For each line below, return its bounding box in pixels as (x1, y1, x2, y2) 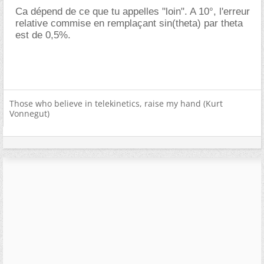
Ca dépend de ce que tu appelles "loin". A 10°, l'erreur (15, 5, 250, 17)
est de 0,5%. (15, 29, 71, 41)
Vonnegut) (9, 107, 49, 119)
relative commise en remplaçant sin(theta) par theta (15, 17, 243, 29)
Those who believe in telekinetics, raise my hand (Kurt (9, 97, 223, 109)
